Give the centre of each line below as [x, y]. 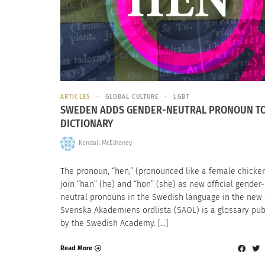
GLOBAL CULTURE [132, 97]
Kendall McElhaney [105, 143]
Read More [76, 248]
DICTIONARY [87, 124]
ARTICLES [75, 97]
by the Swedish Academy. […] [114, 223]
